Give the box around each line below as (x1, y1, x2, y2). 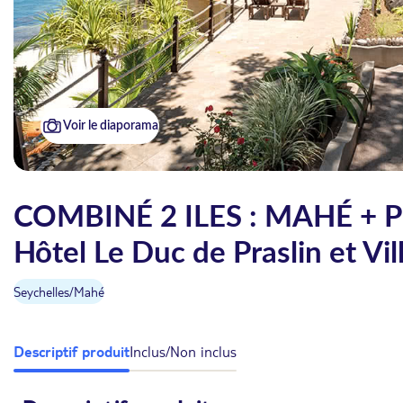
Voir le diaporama (63, 120, 158, 132)
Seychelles (13, 283, 69, 300)
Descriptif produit (13, 341, 130, 361)
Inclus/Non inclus (130, 341, 237, 361)
